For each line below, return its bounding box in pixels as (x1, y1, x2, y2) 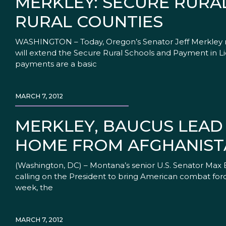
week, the (15, 183, 53, 193)
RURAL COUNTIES (15, 12, 163, 32)
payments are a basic (15, 59, 97, 69)
